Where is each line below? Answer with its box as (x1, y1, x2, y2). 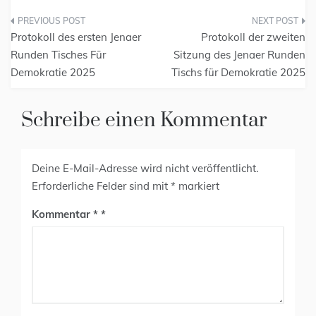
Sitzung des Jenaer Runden (174, 48, 305, 62)
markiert (176, 179, 219, 193)
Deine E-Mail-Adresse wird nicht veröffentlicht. (32, 162, 258, 176)
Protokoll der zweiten (201, 30, 305, 44)
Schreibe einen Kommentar (21, 108, 267, 133)
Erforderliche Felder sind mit (32, 179, 171, 193)
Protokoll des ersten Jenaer (11, 30, 141, 44)
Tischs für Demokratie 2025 (171, 66, 305, 80)
